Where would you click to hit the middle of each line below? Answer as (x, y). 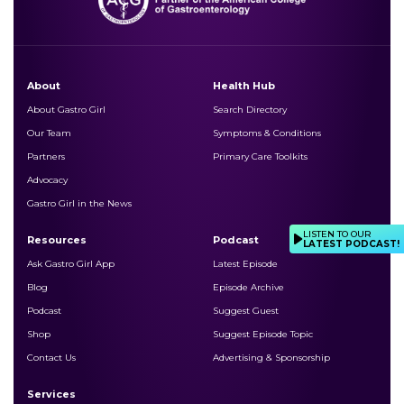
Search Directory (250, 110)
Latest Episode (245, 264)
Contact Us (51, 358)
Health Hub (244, 86)
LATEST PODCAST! (351, 243)
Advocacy (47, 180)
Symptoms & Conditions (267, 133)
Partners (46, 157)
